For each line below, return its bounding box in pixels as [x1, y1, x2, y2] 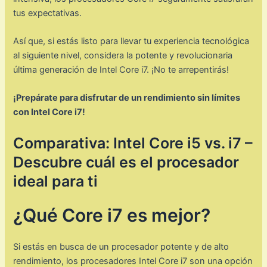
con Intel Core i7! [13, 107, 86, 118]
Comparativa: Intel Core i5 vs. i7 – [13, 133, 253, 152]
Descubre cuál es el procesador [13, 153, 240, 171]
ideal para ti [13, 172, 98, 190]
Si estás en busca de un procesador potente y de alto [13, 241, 229, 252]
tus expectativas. [13, 7, 82, 18]
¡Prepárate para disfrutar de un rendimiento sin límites [13, 92, 241, 104]
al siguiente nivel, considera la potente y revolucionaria [13, 49, 233, 61]
